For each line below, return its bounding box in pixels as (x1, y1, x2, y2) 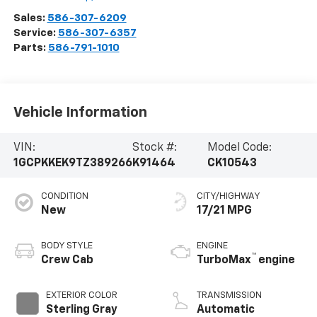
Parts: (13, 42, 48, 54)
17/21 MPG (197, 205, 252, 217)
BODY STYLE (40, 241, 93, 251)
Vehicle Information (13, 105, 147, 120)
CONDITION (40, 192, 88, 202)
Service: (13, 28, 58, 39)
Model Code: (207, 142, 272, 154)
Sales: (13, 13, 47, 24)
